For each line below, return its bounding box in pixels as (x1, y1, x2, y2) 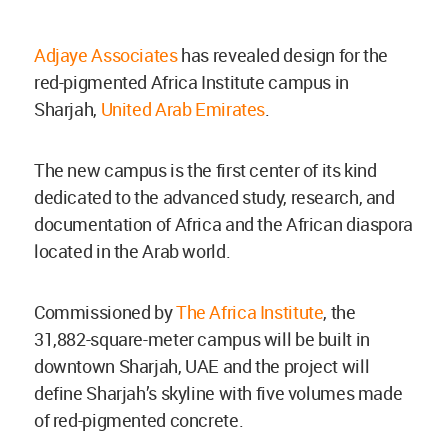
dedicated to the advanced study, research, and (34, 184, 395, 209)
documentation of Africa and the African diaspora (34, 211, 413, 236)
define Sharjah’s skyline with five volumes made (34, 380, 403, 405)
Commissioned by (34, 299, 176, 324)
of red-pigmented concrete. (34, 407, 247, 432)
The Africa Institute (175, 299, 324, 324)
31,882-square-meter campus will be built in (34, 326, 370, 351)
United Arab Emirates (100, 96, 266, 121)
